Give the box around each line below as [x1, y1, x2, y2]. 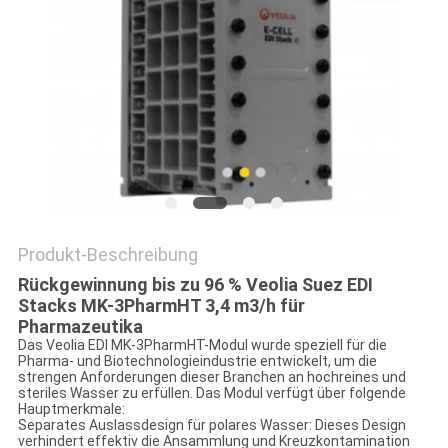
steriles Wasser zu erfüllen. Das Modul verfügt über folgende [17, 385, 406, 402]
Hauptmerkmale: [17, 401, 125, 418]
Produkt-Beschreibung [17, 244, 198, 266]
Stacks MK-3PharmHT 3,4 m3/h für [17, 295, 305, 317]
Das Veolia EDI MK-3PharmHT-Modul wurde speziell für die [17, 337, 387, 354]
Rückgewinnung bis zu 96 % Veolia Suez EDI [17, 274, 373, 296]
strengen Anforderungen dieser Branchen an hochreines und [17, 369, 406, 386]
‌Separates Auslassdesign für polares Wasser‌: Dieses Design [17, 417, 406, 434]
